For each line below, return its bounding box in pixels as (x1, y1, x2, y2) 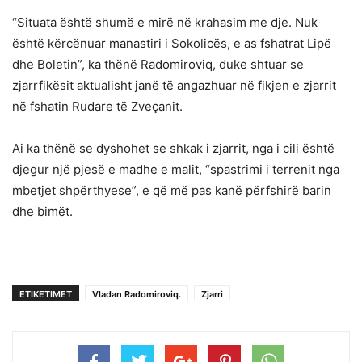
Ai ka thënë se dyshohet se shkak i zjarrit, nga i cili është (12, 140, 335, 156)
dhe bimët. (12, 203, 73, 219)
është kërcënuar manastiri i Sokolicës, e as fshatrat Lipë (12, 35, 331, 51)
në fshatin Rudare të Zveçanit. (12, 98, 183, 114)
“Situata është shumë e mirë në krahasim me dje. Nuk (12, 14, 318, 30)
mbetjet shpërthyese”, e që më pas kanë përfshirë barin (12, 182, 331, 198)
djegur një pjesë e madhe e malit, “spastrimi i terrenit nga (12, 161, 339, 177)
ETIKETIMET (19, 288, 72, 300)
